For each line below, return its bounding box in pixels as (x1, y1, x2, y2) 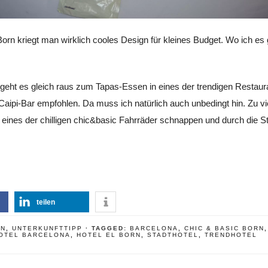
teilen (36, 198, 55, 206)
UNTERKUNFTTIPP (12, 225, 83, 232)
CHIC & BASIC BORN (184, 225, 264, 232)
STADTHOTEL (147, 232, 199, 238)
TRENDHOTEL (205, 232, 257, 238)
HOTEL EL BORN (77, 232, 141, 238)
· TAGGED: (86, 225, 130, 232)
